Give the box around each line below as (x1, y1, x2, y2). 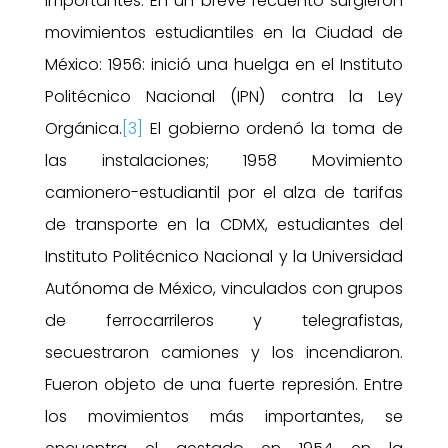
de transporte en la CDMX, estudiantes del (44, 212, 404, 236)
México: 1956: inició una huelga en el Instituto (44, 52, 404, 76)
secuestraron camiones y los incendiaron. (44, 340, 404, 364)
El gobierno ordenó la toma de (142, 116, 404, 140)
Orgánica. (44, 116, 122, 140)
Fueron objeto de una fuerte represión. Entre (44, 372, 404, 396)
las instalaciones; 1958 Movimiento (44, 148, 404, 172)
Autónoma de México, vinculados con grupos (44, 276, 404, 300)
